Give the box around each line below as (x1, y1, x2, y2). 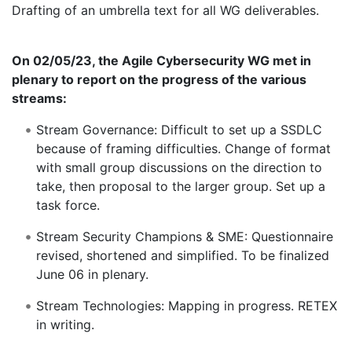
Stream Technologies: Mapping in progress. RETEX (35, 298, 337, 314)
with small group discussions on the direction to (35, 159, 322, 176)
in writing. (35, 317, 94, 333)
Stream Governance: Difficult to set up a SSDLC (35, 122, 322, 138)
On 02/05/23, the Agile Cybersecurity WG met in (12, 53, 311, 69)
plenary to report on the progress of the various (12, 71, 306, 88)
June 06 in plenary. (35, 266, 148, 283)
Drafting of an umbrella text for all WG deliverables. (12, 2, 319, 19)
